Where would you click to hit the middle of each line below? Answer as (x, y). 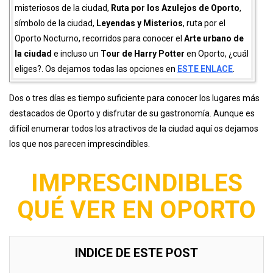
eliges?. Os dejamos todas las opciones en (96, 69)
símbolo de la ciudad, (55, 23)
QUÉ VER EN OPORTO (136, 210)
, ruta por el (204, 23)
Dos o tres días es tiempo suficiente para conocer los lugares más (134, 98)
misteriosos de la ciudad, (63, 8)
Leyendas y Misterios (140, 23)
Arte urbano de (214, 39)
